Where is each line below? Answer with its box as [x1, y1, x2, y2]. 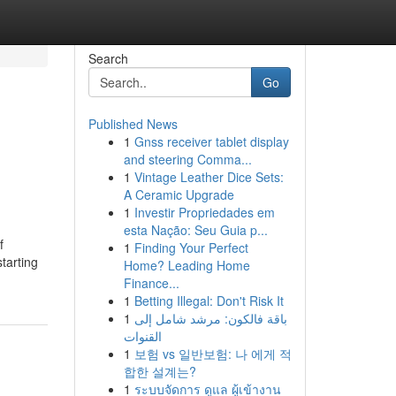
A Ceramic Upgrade [123, 186, 234, 203]
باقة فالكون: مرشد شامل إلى [133, 309, 287, 327]
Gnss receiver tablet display [133, 133, 289, 150]
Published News [88, 115, 178, 133]
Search [88, 49, 128, 67]
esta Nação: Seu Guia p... [123, 221, 268, 239]
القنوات [123, 327, 162, 345]
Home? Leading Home [123, 256, 250, 274]
